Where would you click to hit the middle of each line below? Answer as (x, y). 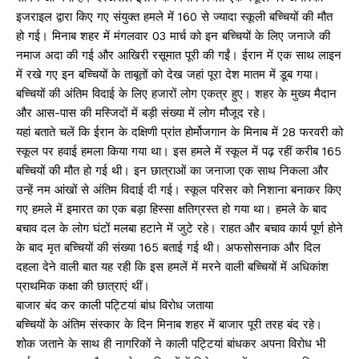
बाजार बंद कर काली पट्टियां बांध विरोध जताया (119, 305)
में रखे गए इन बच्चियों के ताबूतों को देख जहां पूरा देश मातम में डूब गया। (168, 74)
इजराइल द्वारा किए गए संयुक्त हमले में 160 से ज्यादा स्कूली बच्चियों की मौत (174, 16)
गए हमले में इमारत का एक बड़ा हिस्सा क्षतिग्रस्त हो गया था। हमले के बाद (171, 209)
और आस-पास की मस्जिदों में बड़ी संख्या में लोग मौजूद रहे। (141, 113)
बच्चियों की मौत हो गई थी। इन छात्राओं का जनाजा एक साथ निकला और (172, 170)
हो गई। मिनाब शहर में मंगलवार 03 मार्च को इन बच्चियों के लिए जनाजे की (173, 36)
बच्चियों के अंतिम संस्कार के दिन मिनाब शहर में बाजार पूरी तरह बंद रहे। (169, 324)
